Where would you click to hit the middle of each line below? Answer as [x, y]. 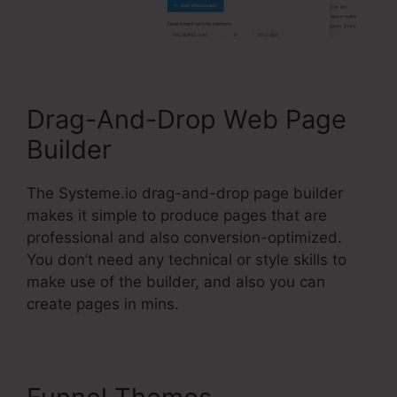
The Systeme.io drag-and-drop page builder [185, 193]
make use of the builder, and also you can [176, 281]
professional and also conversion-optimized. [184, 237]
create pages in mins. [103, 304]
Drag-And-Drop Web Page [187, 119]
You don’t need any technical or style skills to [187, 259]
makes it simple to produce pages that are [177, 215]
